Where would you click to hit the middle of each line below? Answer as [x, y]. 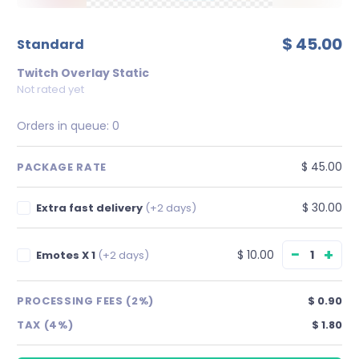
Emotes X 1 [67, 255]
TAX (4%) [45, 325]
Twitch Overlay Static [83, 73]
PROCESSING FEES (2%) [85, 301]
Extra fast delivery [91, 208]
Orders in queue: [65, 126]
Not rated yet [50, 89]
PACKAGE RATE [62, 167]
